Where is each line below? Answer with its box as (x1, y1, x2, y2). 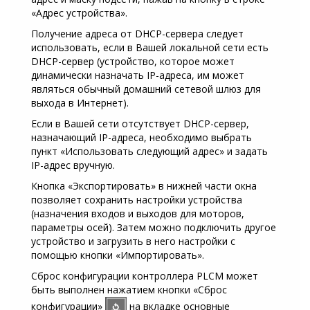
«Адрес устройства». (31, 6, 127, 20)
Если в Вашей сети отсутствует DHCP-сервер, (31, 117, 249, 131)
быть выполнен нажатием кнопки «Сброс (31, 283, 227, 297)
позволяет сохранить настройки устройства (31, 193, 242, 207)
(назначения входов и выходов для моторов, (31, 207, 244, 221)
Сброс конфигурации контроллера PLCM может (31, 269, 258, 283)
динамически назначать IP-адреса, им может (31, 69, 244, 82)
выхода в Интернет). (31, 96, 129, 110)
